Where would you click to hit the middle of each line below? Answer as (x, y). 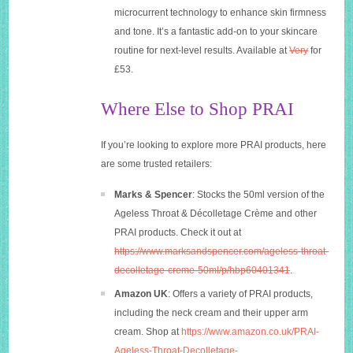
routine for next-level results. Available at (202, 51)
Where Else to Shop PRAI (198, 110)
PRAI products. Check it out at (178, 233)
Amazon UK (141, 294)
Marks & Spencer (154, 195)
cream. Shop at (148, 332)
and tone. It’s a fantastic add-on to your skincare (216, 32)
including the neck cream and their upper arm (212, 313)
